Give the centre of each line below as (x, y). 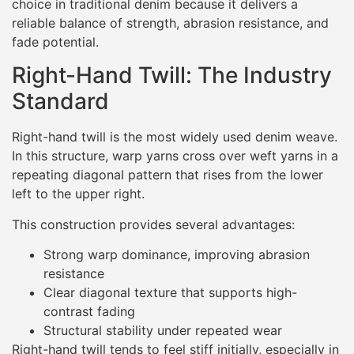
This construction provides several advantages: (153, 224)
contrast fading (89, 311)
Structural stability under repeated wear (163, 330)
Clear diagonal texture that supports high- (170, 292)
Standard (60, 102)
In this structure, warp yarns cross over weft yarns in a (175, 156)
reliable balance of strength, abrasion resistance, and (170, 23)
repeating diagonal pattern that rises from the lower (168, 175)
